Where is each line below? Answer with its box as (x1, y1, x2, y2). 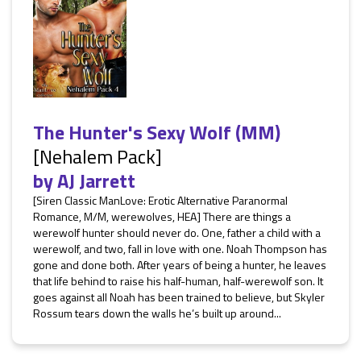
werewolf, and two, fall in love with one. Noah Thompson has (33, 240, 327, 257)
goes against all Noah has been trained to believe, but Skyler (33, 288, 325, 305)
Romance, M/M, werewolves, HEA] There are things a (33, 208, 291, 225)
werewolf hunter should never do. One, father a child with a (33, 224, 321, 241)
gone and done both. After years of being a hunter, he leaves (33, 256, 326, 273)
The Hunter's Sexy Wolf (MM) (33, 118, 280, 147)
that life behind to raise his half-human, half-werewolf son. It (33, 272, 323, 289)
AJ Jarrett (57, 166, 135, 195)
